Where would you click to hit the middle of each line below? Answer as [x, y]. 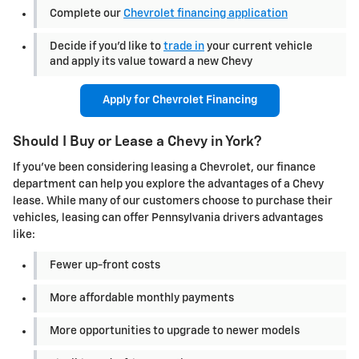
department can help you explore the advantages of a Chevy [168, 184]
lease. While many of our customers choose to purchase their [173, 201]
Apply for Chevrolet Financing [179, 101]
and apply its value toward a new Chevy [151, 61]
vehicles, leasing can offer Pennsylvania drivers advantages [168, 218]
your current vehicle [258, 46]
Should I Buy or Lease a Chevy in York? [137, 142]
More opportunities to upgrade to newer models [175, 331]
